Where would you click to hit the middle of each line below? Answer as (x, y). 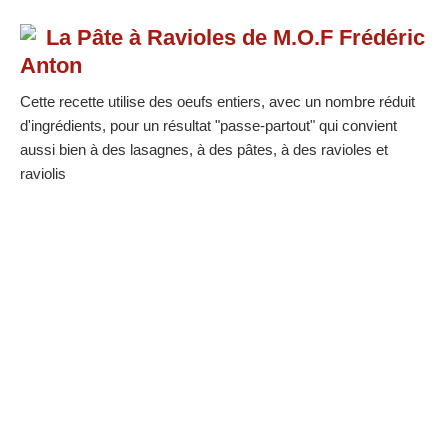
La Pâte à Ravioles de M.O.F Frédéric (235, 38)
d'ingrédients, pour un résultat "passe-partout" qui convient (208, 126)
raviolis (43, 174)
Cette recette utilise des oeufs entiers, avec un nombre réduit (217, 102)
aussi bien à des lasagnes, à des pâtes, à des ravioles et (204, 150)
